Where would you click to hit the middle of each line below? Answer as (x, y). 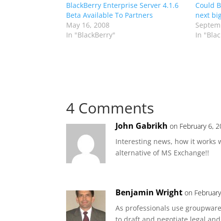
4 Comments (110, 108)
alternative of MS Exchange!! (163, 152)
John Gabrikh (142, 126)
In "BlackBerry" (91, 35)
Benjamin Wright (149, 192)
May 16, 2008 (88, 25)
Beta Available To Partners (110, 15)
